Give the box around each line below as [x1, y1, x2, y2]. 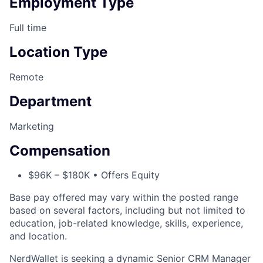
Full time [9, 22, 46, 33]
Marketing [9, 120, 54, 132]
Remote [9, 70, 43, 83]
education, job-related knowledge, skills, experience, [9, 217, 243, 230]
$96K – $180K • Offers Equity [28, 169, 160, 181]
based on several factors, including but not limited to [9, 204, 245, 217]
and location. [9, 230, 67, 242]
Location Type [9, 43, 107, 60]
